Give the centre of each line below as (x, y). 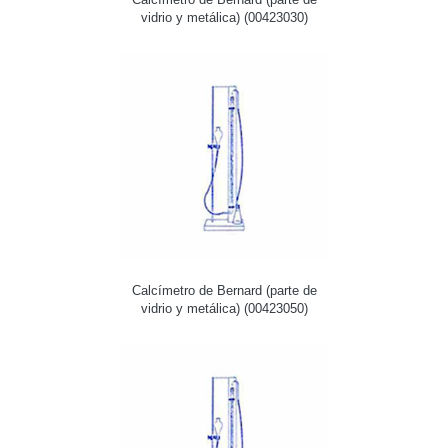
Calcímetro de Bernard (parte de (224, 290)
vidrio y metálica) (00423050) (224, 308)
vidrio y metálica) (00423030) (224, 17)
